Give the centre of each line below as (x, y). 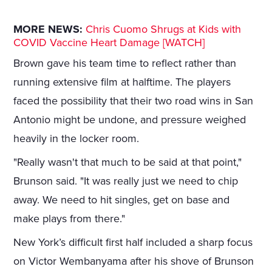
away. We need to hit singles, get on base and (122, 200)
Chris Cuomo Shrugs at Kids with (164, 29)
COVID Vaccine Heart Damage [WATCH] (109, 43)
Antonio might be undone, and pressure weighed (130, 120)
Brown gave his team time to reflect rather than (125, 63)
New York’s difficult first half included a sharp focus (133, 243)
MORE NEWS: (48, 29)
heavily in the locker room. (76, 139)
